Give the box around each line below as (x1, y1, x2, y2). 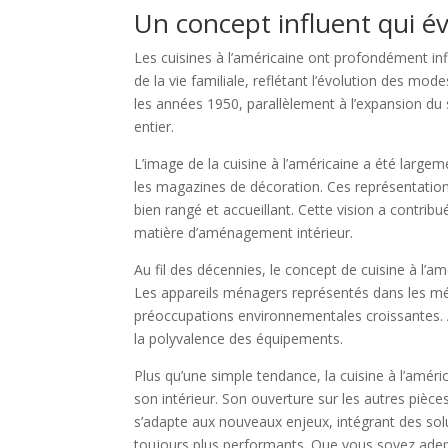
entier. (134, 117, 175, 137)
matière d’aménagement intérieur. (134, 223, 354, 243)
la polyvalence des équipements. (134, 329, 344, 349)
